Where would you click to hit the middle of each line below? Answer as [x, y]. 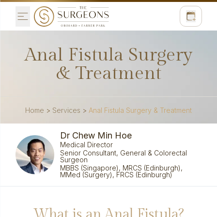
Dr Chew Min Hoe [96, 135]
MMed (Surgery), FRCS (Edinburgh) [116, 175]
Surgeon [74, 160]
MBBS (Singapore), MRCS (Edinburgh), [121, 168]
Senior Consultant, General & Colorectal [123, 153]
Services [66, 110]
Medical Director [86, 145]
